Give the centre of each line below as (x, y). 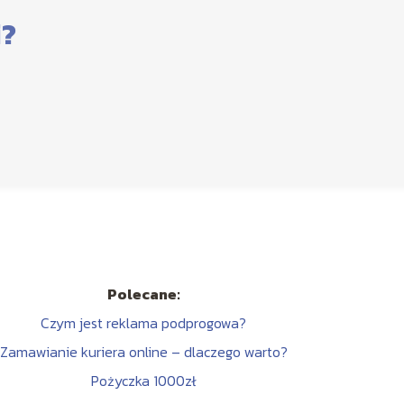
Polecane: (143, 294)
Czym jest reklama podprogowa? (144, 323)
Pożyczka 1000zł (144, 381)
